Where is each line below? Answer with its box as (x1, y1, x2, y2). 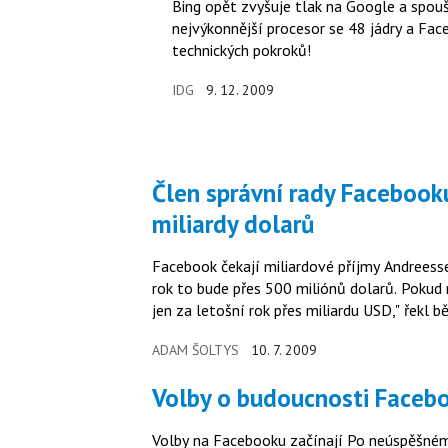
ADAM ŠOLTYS (152, 341, 239, 360)
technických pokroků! (172, 40, 311, 61)
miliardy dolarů (152, 208, 314, 241)
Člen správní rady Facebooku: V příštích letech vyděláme (152, 177, 166, 210)
